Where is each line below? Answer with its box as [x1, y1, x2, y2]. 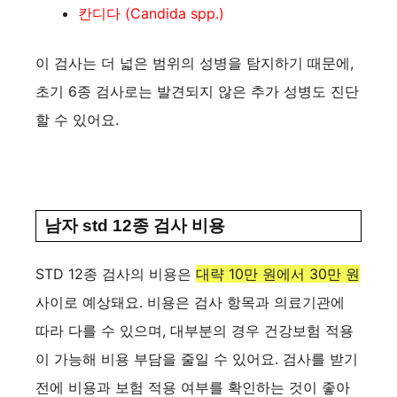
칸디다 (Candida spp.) [78, 4, 224, 23]
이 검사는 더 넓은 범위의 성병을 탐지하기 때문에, [35, 54, 354, 73]
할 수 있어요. [35, 111, 119, 129]
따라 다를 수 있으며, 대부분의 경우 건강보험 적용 [35, 322, 354, 340]
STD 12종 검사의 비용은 [35, 265, 196, 284]
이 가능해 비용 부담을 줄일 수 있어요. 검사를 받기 [35, 350, 358, 369]
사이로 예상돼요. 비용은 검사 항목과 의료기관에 [35, 293, 345, 312]
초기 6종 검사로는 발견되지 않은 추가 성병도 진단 [35, 82, 359, 101]
